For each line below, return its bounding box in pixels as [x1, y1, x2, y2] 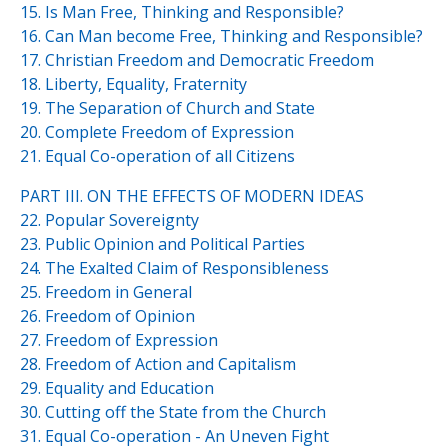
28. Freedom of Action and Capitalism [20, 353, 296, 376]
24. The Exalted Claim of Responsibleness [20, 257, 329, 280]
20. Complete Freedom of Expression [20, 121, 294, 144]
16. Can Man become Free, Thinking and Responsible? [20, 25, 423, 48]
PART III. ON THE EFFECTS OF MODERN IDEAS [20, 185, 364, 208]
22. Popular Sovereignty [20, 209, 199, 232]
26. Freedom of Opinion [20, 305, 195, 328]
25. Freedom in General [20, 281, 192, 304]
